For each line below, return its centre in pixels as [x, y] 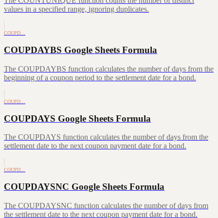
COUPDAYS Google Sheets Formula [77, 118]
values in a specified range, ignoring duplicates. [76, 9]
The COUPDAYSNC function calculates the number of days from [106, 205]
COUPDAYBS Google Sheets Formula [81, 50]
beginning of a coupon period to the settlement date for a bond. [100, 77]
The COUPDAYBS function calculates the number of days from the [109, 69]
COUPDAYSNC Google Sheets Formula [84, 186]
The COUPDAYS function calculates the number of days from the [106, 137]
